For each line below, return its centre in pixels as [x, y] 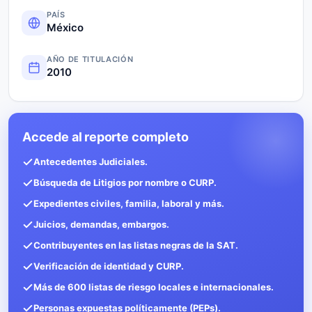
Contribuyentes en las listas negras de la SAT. [136, 245]
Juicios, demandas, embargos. [101, 224]
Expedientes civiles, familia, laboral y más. [129, 203]
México [65, 27]
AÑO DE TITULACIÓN [90, 59]
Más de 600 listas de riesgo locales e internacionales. [154, 287]
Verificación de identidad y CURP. [109, 266]
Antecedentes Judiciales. [91, 161]
